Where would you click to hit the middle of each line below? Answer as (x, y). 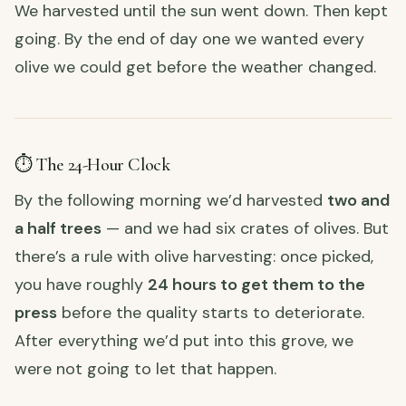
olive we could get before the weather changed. (195, 67)
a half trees (58, 228)
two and (358, 200)
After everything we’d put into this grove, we (184, 340)
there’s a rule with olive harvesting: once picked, (194, 256)
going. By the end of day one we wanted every (189, 39)
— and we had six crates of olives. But (245, 228)
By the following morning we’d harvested (171, 200)
